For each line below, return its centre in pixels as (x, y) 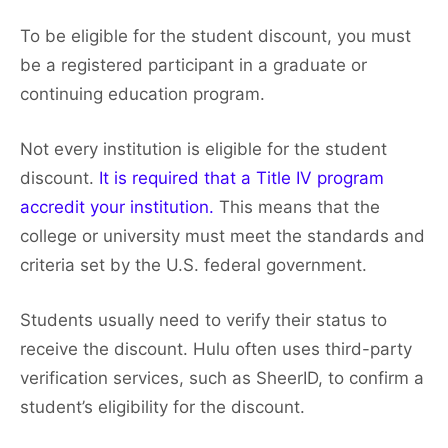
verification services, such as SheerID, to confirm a (222, 378)
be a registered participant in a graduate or (193, 65)
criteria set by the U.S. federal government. (193, 265)
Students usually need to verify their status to (203, 320)
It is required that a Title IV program (241, 178)
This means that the (299, 207)
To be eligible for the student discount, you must (215, 36)
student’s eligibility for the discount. (162, 407)
